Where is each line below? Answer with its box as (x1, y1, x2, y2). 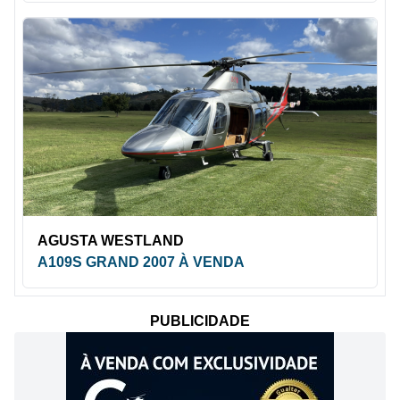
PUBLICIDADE (150, 313, 250, 329)
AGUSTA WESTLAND (37, 233, 184, 249)
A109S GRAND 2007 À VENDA (37, 254, 245, 271)
